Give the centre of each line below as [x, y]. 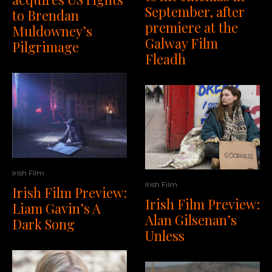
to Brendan [46, 15]
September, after [195, 11]
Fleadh [165, 59]
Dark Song [43, 224]
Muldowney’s [52, 31]
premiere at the [192, 27]
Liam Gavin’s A [56, 208]
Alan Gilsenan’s [191, 219]
